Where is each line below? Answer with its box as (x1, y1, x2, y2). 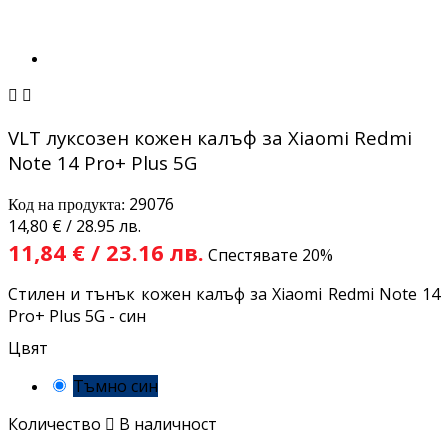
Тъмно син (73, 375, 158, 398)
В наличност (115, 413, 217, 436)
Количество (8, 413, 101, 436)
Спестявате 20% (208, 244, 333, 267)
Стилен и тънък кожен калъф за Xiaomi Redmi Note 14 (8, 283, 440, 306)
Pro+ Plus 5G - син (8, 305, 146, 328)
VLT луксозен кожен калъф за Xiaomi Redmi (8, 124, 412, 150)
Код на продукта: (8, 196, 129, 214)
